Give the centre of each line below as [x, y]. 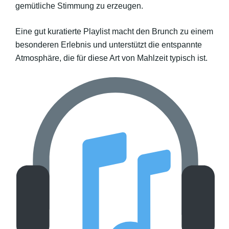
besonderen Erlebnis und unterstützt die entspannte [109, 44]
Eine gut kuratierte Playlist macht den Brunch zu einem [114, 31]
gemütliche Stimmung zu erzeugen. [79, 6]
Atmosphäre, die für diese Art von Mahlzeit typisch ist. [111, 58]
